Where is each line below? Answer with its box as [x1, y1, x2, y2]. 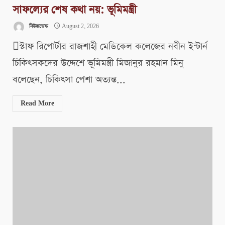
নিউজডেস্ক [28, 23, 48, 31]
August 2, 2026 [60, 23, 99, 31]
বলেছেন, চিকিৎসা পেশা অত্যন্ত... [13, 73, 126, 86]
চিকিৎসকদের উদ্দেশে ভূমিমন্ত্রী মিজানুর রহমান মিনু [13, 57, 183, 70]
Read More [21, 99, 54, 108]
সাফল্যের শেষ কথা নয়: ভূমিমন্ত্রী [13, 3, 137, 18]
